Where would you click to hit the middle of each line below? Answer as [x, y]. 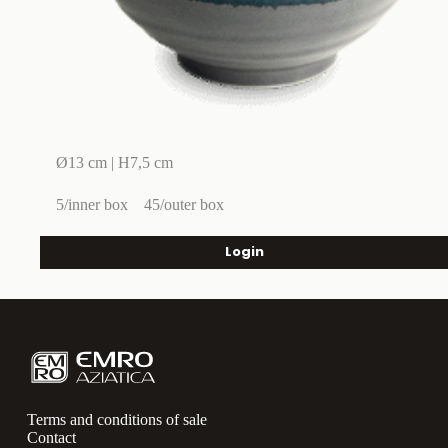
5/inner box [92, 204]
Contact [51, 437]
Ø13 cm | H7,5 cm [114, 162]
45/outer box [184, 204]
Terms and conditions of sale [116, 419]
